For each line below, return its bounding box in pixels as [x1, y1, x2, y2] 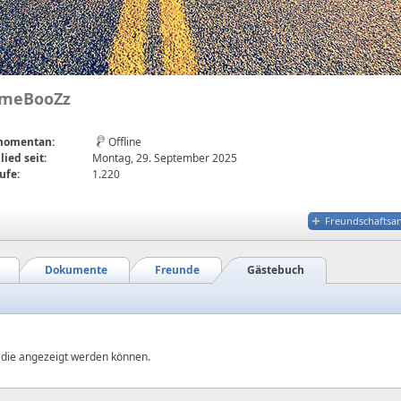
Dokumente [45, 262, 107, 277]
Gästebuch [247, 262, 304, 277]
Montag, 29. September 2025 [92, 150, 237, 166]
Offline [108, 134, 141, 149]
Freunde [155, 262, 200, 277]
